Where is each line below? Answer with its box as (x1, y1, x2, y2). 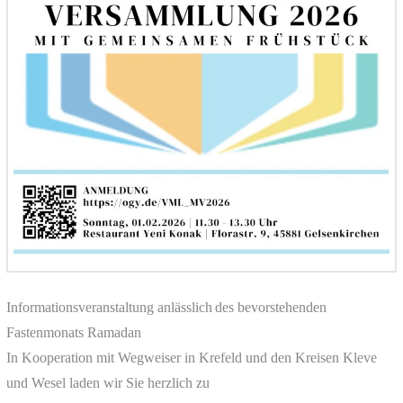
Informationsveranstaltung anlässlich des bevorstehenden (5, 300, 327, 316)
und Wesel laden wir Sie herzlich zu (5, 375, 210, 391)
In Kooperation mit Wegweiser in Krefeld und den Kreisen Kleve (5, 350, 377, 366)
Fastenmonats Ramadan (5, 325, 141, 341)
